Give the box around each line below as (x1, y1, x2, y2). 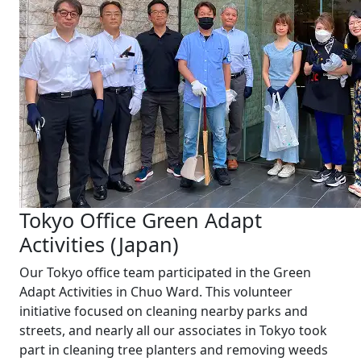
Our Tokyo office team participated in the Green (19, 263, 311, 281)
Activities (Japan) (19, 230, 179, 258)
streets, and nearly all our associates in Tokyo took (19, 322, 327, 339)
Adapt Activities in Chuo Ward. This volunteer (19, 283, 293, 301)
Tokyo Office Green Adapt (19, 206, 262, 234)
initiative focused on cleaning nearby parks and (19, 302, 308, 320)
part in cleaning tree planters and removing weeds (19, 341, 328, 359)
